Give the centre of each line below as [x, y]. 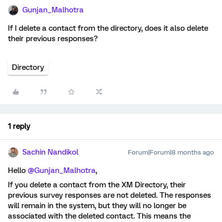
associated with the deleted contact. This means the [99, 216]
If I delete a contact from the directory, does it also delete [108, 28]
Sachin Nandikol [50, 152]
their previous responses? [53, 39]
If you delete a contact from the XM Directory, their [97, 185]
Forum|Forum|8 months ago [171, 152]
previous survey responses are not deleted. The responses [110, 195]
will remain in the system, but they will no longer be [97, 206]
